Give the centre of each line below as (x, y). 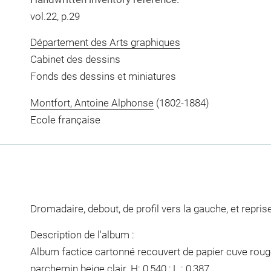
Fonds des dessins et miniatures (103, 76)
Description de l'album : (82, 235)
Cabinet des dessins (75, 59)
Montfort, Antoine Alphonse (92, 103)
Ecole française (65, 119)
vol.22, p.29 (55, 16)
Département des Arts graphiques (105, 42)
